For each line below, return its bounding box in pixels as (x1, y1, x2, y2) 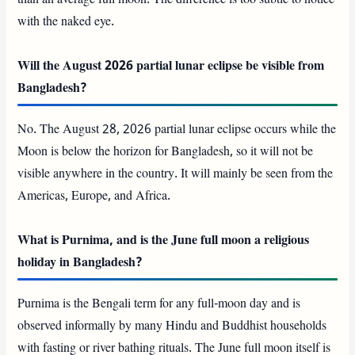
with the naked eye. (17, 13, 115, 31)
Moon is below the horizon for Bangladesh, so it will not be (17, 143, 314, 161)
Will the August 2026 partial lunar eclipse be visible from (17, 57, 325, 75)
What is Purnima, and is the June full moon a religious (17, 231, 310, 250)
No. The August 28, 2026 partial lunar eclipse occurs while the (17, 120, 337, 139)
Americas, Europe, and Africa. (17, 187, 171, 205)
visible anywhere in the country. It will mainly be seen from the (17, 165, 334, 183)
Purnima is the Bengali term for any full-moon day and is (17, 295, 301, 313)
